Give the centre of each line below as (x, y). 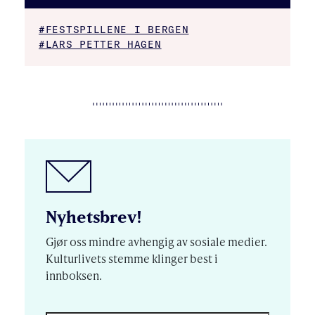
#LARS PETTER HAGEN (100, 44)
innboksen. (74, 275)
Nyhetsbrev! (94, 216)
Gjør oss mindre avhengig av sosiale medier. (156, 241)
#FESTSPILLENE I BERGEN (114, 30)
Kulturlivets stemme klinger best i (132, 258)
